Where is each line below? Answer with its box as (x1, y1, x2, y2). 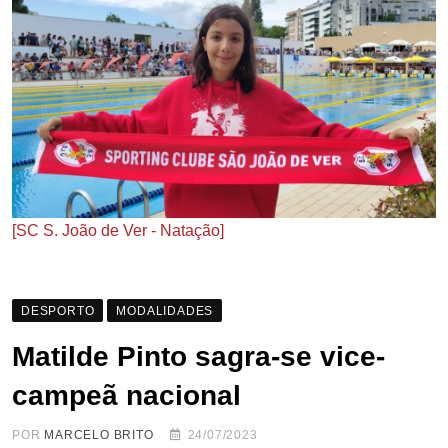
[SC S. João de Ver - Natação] (12, 221, 224, 239)
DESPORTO (21, 303, 95, 318)
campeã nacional (12, 379, 241, 411)
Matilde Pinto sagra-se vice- (12, 340, 385, 372)
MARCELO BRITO (44, 427, 154, 442)
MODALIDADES (116, 303, 214, 318)
